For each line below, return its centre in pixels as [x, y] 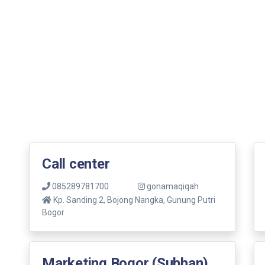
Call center [76, 164]
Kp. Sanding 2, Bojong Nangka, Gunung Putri [134, 200]
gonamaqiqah [172, 186]
